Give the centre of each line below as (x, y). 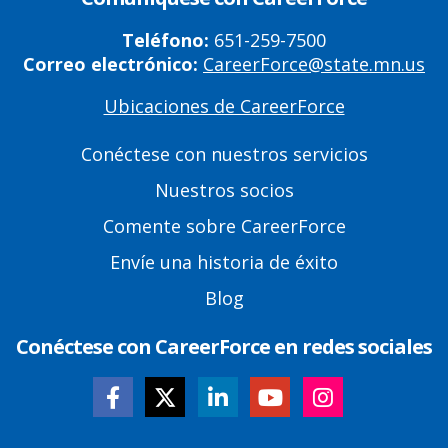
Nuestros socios (224, 190)
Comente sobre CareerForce (224, 226)
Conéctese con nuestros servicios (224, 154)
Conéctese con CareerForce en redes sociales (224, 347)
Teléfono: (168, 40)
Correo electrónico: (110, 64)
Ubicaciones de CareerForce (224, 106)
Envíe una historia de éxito (224, 262)
